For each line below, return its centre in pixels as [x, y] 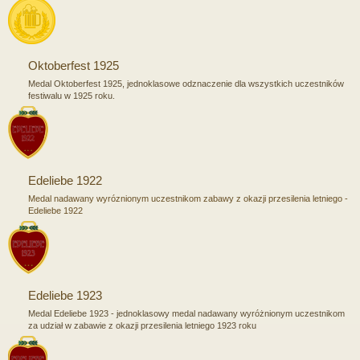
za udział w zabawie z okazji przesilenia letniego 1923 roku [142, 325]
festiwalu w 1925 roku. [72, 95]
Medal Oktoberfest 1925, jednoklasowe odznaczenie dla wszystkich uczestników [186, 83]
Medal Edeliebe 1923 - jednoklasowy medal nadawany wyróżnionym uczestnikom [186, 313]
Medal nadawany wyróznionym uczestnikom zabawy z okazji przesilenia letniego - [188, 198]
